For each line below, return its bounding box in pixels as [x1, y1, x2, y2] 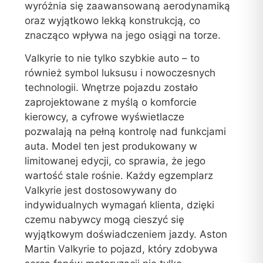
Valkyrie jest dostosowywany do [25, 184, 177, 196]
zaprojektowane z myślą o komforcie [25, 96, 197, 108]
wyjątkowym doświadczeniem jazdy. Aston [25, 228, 228, 240]
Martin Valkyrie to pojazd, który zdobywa [25, 242, 218, 255]
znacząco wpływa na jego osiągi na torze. [25, 29, 221, 41]
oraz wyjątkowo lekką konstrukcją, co [25, 14, 201, 26]
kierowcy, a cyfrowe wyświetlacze [25, 110, 185, 123]
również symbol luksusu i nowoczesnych [25, 66, 216, 79]
